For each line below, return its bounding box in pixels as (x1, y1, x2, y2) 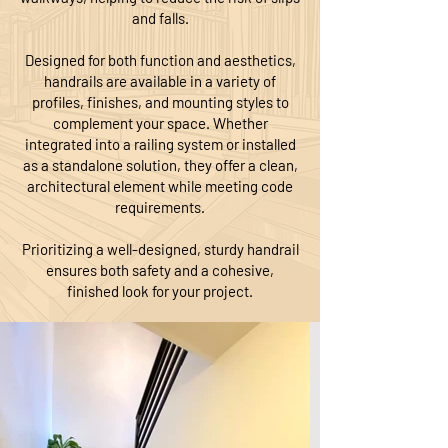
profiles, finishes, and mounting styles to (31, 93, 289, 111)
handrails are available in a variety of (44, 72, 276, 90)
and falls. (131, 9, 189, 27)
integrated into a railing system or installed (24, 135, 296, 153)
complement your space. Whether (52, 114, 268, 132)
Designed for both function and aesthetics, (24, 51, 296, 69)
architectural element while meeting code (27, 177, 293, 195)
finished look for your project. (67, 282, 253, 300)
